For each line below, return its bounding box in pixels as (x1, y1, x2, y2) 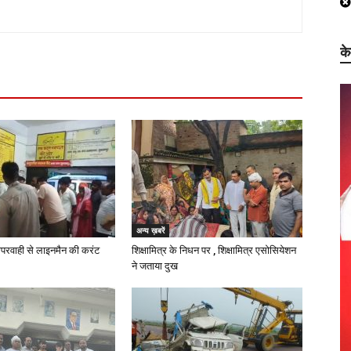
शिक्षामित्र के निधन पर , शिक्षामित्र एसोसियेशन (132, 244, 296, 256)
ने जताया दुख (132, 260, 178, 272)
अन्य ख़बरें (136, 225, 165, 236)
